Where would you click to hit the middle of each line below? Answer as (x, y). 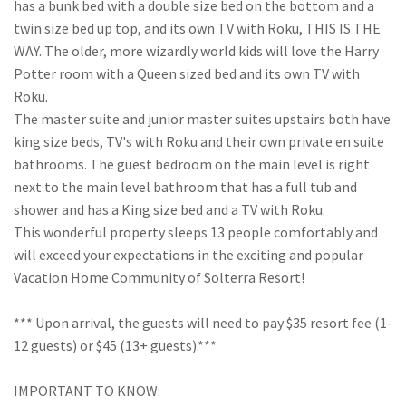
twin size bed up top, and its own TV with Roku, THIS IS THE (197, 28)
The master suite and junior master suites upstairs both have (202, 119)
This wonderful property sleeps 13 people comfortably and (196, 232)
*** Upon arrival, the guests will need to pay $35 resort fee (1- (203, 323)
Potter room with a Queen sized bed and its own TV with (187, 73)
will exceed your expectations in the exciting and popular (188, 255)
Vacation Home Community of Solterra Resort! (159, 277)
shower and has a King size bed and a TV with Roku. (169, 209)
